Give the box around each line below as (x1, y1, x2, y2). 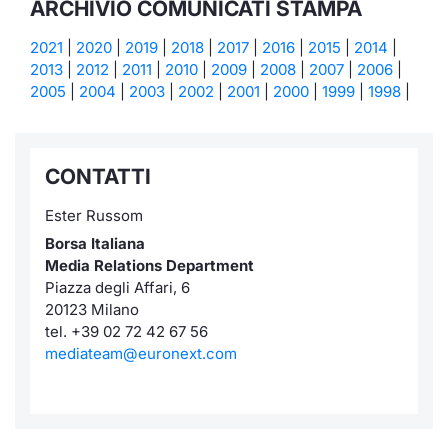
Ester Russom (45, 206, 143, 225)
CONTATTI (45, 164, 151, 189)
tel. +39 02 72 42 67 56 (45, 322, 212, 341)
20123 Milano (45, 300, 139, 319)
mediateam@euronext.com (45, 344, 237, 363)
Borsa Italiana (45, 234, 145, 253)
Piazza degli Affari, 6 (45, 278, 190, 297)
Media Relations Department (45, 256, 254, 275)
